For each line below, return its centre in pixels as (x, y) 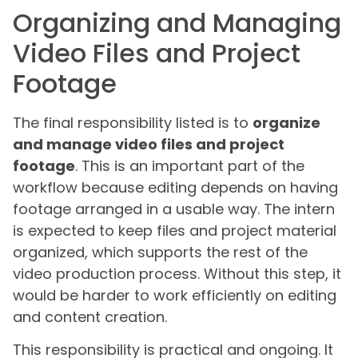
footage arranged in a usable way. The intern (174, 209)
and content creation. (90, 316)
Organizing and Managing (177, 22)
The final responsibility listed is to (133, 122)
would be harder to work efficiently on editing (175, 295)
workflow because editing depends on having (175, 187)
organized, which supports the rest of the (160, 252)
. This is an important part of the (190, 165)
